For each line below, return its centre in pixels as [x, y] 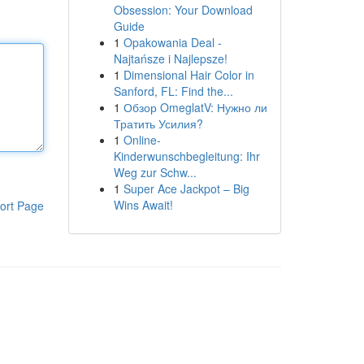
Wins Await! [143, 205]
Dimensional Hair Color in [188, 75]
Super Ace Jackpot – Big [186, 188]
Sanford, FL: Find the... [173, 91]
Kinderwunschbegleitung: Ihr [186, 156]
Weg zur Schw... [155, 172]
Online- [142, 140]
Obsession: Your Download [183, 10]
